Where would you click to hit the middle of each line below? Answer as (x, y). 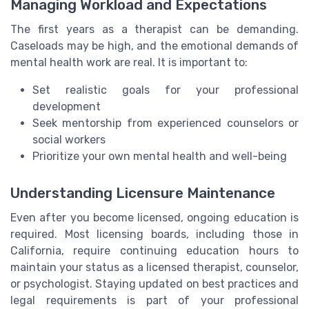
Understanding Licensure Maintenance (143, 193)
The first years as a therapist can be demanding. (154, 29)
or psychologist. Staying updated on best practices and (154, 284)
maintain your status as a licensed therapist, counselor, (154, 267)
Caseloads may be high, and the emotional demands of (154, 46)
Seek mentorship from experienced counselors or (166, 123)
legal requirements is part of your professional (154, 300)
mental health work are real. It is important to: (129, 62)
